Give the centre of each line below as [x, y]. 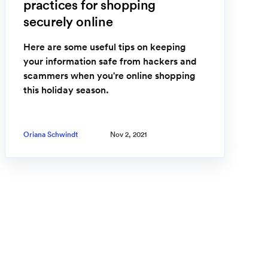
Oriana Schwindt [51, 134]
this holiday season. [66, 90]
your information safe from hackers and [110, 61]
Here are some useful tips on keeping [104, 47]
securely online [68, 22]
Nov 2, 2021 [129, 134]
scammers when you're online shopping [109, 76]
